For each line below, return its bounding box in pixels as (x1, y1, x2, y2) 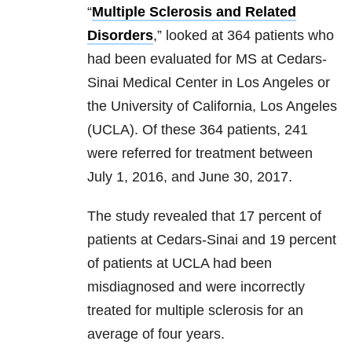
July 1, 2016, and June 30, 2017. (87, 169, 292, 185)
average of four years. (87, 326, 225, 343)
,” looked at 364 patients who (153, 27, 334, 44)
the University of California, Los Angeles (87, 98, 337, 115)
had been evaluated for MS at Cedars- (87, 51, 327, 68)
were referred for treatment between (87, 145, 313, 162)
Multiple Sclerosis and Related (92, 4, 296, 20)
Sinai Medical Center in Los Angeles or (87, 75, 330, 91)
